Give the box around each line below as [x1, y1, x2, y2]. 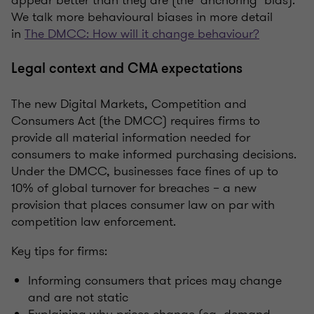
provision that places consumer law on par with [11, 195, 275, 214]
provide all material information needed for [11, 128, 250, 146]
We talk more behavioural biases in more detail [11, 7, 273, 26]
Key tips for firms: [11, 241, 107, 260]
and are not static [28, 287, 128, 306]
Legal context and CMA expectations [11, 58, 243, 78]
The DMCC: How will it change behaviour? [25, 24, 259, 43]
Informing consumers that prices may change [28, 271, 282, 289]
